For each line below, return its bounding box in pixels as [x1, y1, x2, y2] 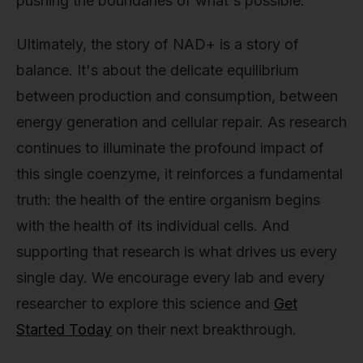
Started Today [16, 320, 112, 338]
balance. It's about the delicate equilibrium [16, 61, 299, 79]
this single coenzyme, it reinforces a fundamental [16, 164, 343, 182]
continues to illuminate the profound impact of [16, 139, 324, 156]
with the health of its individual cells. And [16, 216, 289, 234]
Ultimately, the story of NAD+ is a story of [16, 35, 299, 53]
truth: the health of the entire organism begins [16, 190, 320, 208]
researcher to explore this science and [16, 294, 274, 312]
